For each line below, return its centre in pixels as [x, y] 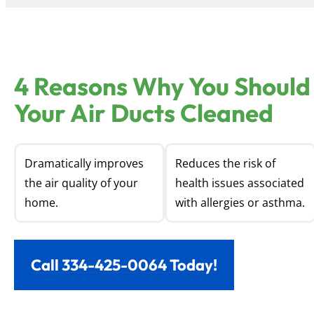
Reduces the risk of [226, 164]
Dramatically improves [84, 164]
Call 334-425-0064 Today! [124, 265]
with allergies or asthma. [240, 203]
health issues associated [240, 183]
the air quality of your [81, 183]
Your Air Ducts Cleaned [144, 113]
